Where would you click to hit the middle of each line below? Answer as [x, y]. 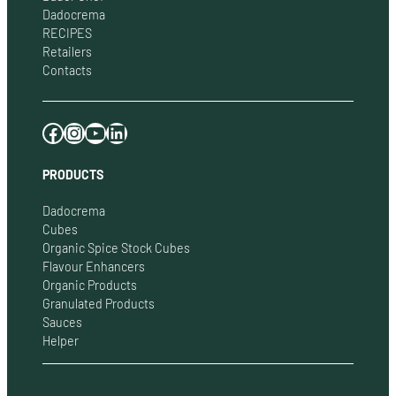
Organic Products [90, 286]
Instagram [69, 132]
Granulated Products [99, 304]
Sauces [62, 323]
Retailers [67, 52]
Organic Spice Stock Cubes [116, 248]
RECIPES [67, 34]
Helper [61, 341]
